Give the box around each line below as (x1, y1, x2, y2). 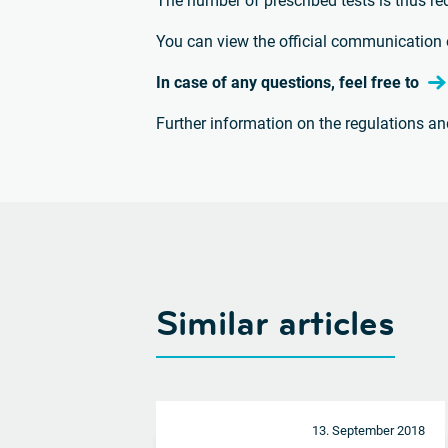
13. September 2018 (311, 422, 425, 438)
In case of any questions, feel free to (156, 72, 424, 92)
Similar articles (156, 300, 396, 346)
